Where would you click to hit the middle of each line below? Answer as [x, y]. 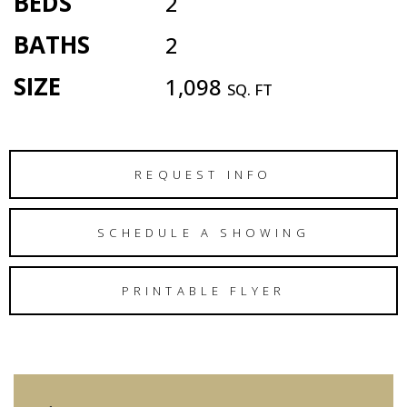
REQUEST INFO [203, 174]
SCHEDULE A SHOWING [203, 232]
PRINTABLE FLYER [203, 290]
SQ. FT [250, 90]
